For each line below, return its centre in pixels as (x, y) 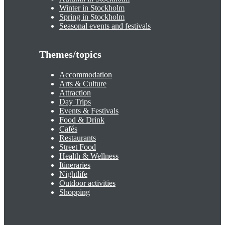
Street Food (78, 147)
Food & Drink (82, 120)
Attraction (75, 93)
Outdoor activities (87, 183)
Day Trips (75, 102)
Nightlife (73, 174)
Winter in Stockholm (92, 8)
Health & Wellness (89, 156)
